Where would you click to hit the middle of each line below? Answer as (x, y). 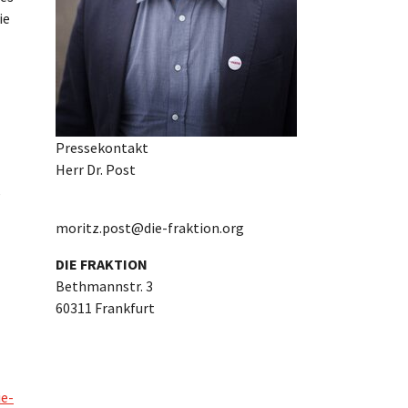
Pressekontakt (102, 147)
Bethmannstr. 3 (104, 286)
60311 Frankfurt (105, 307)
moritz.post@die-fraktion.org (150, 227)
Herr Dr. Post (96, 169)
